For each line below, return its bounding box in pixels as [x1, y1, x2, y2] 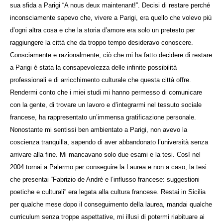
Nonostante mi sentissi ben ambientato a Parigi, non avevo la [10, 125, 187, 133]
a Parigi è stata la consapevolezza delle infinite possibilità [10, 63, 177, 71]
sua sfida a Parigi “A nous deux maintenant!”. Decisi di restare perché [10, 1, 210, 9]
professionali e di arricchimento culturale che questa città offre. [10, 76, 191, 84]
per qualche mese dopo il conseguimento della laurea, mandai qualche [10, 200, 212, 208]
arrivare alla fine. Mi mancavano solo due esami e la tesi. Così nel [10, 150, 201, 158]
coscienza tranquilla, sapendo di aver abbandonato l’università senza [10, 138, 208, 146]
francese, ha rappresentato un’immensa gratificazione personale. [10, 113, 196, 121]
